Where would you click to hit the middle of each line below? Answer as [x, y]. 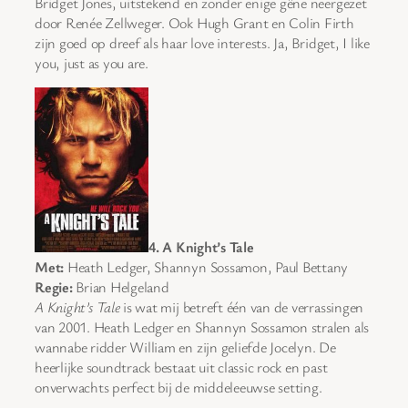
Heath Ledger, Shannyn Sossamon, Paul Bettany [206, 267]
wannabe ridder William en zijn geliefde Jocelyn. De [185, 347]
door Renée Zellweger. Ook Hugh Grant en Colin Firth [194, 23]
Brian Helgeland [121, 287]
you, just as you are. [92, 63]
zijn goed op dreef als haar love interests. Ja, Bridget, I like [202, 43]
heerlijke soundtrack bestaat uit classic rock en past [181, 367]
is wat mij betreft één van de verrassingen [242, 307]
